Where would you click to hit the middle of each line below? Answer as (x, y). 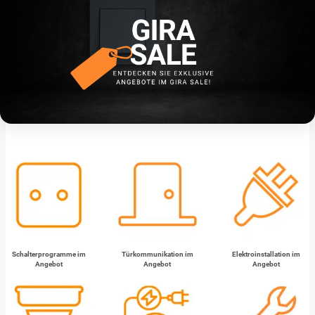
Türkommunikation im (157, 254)
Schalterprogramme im (49, 254)
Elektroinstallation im (266, 254)
